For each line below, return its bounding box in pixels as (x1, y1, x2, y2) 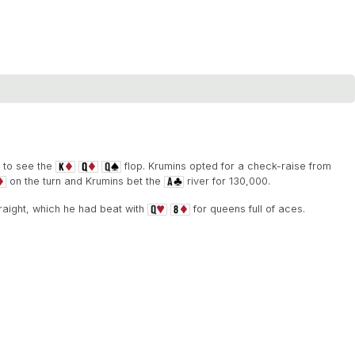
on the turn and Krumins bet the (6, 175, 164, 187)
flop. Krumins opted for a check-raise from (121, 160, 331, 172)
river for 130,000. (184, 175, 270, 187)
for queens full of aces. (190, 203, 305, 215)
